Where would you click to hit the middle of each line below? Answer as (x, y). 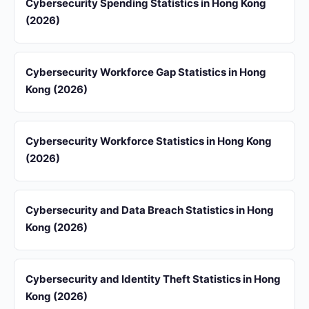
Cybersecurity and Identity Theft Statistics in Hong (153, 279)
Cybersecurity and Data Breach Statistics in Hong (150, 210)
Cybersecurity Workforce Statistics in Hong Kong (149, 141)
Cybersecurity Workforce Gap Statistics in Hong (146, 72)
